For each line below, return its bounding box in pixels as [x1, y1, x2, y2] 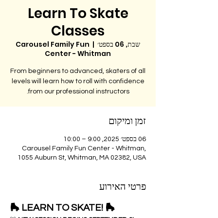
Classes [51, 21, 105, 40]
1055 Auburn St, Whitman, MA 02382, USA [18, 154, 146, 161]
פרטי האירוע [99, 180, 146, 193]
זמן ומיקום [109, 114, 146, 127]
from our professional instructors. [28, 88, 129, 95]
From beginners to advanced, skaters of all [10, 68, 145, 74]
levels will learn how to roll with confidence [11, 78, 145, 85]
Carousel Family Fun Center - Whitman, [22, 145, 146, 152]
